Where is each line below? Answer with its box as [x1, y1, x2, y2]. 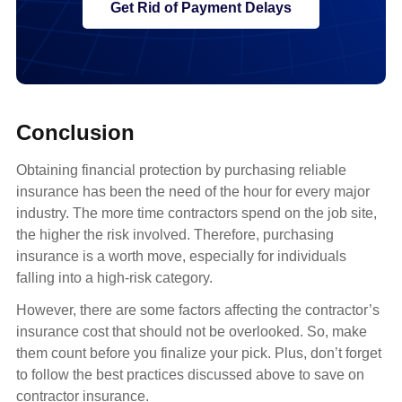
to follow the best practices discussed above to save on [16, 367, 364, 383]
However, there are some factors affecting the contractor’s [16, 302, 380, 319]
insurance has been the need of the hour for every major [16, 184, 370, 200]
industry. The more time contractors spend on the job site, [16, 205, 377, 222]
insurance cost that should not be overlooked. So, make [16, 324, 367, 340]
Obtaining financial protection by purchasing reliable [16, 162, 346, 179]
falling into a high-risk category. [16, 270, 213, 286]
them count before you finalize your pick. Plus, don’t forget [16, 345, 381, 362]
